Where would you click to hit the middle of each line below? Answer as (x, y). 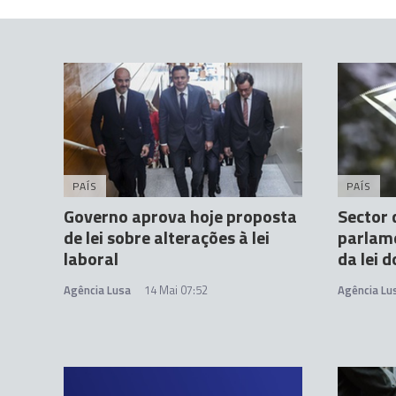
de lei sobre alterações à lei (167, 238)
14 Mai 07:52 (176, 290)
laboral (91, 259)
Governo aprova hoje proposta (180, 217)
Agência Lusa (97, 290)
